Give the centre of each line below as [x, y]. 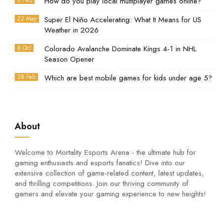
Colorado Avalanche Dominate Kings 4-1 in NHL [120, 49]
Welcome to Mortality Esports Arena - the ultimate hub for [105, 152]
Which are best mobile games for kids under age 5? [128, 78]
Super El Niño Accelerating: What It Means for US [123, 20]
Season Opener [69, 59]
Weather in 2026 [72, 30]
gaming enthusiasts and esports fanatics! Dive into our [100, 163]
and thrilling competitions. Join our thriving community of [102, 184]
